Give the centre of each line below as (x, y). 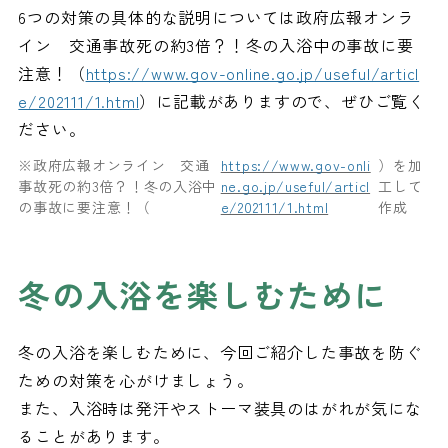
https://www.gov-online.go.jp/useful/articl (252, 73)
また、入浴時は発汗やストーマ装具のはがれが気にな (220, 408)
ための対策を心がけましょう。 (136, 380)
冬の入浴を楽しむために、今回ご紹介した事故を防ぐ (220, 352)
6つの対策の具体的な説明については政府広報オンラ (216, 17)
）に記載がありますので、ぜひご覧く (282, 101)
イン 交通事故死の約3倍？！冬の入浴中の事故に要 (216, 45)
